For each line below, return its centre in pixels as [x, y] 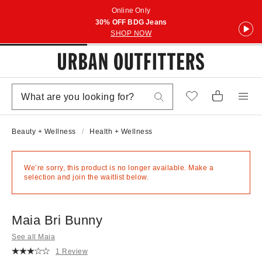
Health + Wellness [121, 132]
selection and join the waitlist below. [86, 177]
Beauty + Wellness [44, 132]
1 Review [72, 251]
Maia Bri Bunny [57, 220]
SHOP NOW [131, 33]
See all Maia [33, 237]
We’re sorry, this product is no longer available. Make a [119, 168]
